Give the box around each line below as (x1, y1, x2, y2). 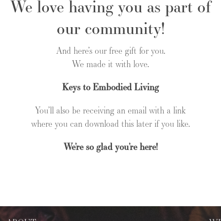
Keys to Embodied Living (62, 80, 159, 93)
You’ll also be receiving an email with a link (35, 104, 186, 116)
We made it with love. (72, 57, 149, 70)
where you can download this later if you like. (31, 117, 190, 130)
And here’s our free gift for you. (56, 44, 165, 57)
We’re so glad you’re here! (63, 140, 158, 153)
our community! (56, 17, 165, 39)
